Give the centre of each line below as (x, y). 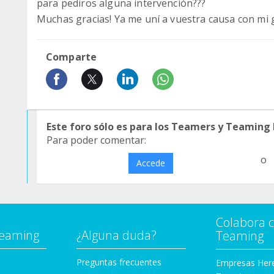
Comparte (72, 57)
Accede (150, 163)
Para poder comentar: (96, 140)
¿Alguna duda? (117, 235)
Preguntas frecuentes (119, 262)
